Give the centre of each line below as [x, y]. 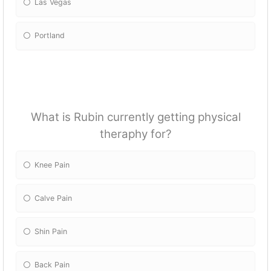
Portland [50, 36]
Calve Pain [54, 198]
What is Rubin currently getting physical [135, 117]
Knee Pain [52, 165]
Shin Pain [51, 231]
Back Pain [52, 265]
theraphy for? [135, 134]
